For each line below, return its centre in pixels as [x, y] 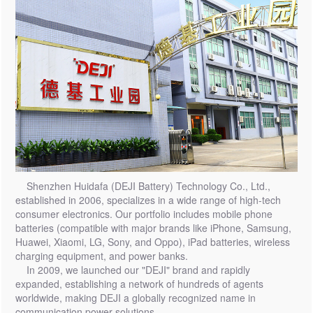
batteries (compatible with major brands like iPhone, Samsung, [153, 228]
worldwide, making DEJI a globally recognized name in [135, 298]
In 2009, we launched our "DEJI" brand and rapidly [132, 270]
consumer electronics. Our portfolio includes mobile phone [144, 214]
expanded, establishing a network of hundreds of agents [139, 284]
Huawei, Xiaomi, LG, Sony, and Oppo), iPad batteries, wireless [152, 242]
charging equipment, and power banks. [101, 256]
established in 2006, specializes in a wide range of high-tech [148, 200]
